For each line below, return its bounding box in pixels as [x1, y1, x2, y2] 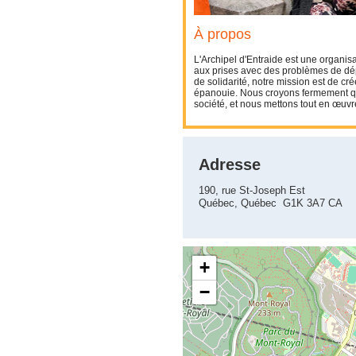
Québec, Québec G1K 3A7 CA [199, 197, 342, 209]
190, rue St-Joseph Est [199, 184, 305, 196]
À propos [194, 26, 251, 42]
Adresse [199, 156, 261, 173]
